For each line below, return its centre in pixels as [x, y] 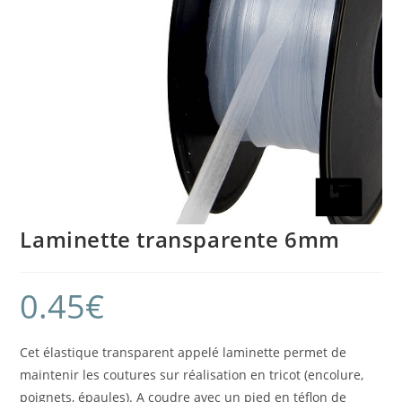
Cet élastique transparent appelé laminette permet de [184, 353]
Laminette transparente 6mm [180, 240]
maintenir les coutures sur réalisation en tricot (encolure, [192, 375]
